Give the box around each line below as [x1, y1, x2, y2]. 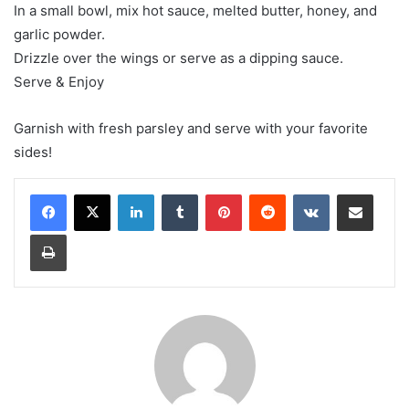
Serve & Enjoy [14, 72, 104, 90]
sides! [14, 142, 52, 161]
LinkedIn [153, 185, 201, 201]
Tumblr [197, 185, 236, 201]
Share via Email [372, 185, 402, 201]
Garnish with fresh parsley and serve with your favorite [14, 119, 368, 137]
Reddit [285, 185, 321, 201]
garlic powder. [14, 25, 105, 43]
